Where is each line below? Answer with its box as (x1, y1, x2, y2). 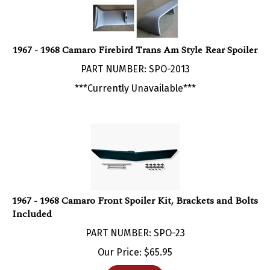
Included (12, 194, 52, 209)
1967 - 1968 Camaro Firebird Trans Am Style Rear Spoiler (13, 30, 257, 45)
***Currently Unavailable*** (74, 70, 196, 82)
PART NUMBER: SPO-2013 (80, 51, 190, 63)
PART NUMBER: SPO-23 (85, 215, 185, 227)
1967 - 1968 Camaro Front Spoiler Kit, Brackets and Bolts (12, 181, 258, 196)
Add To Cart (116, 260, 154, 269)
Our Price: (98, 234, 142, 246)
